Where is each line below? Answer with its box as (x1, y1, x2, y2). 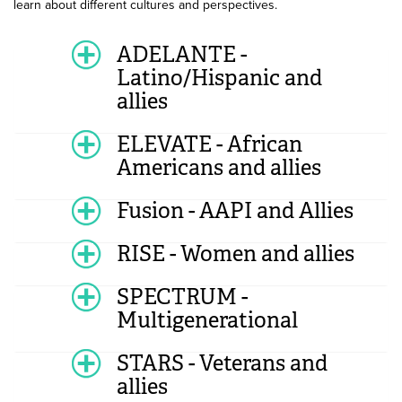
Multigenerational (117, 306, 298, 334)
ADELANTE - (117, 40, 247, 68)
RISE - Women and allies (117, 240, 354, 267)
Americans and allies (117, 153, 321, 181)
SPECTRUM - (117, 283, 248, 310)
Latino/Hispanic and (117, 64, 322, 92)
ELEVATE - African (117, 130, 302, 158)
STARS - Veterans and (117, 349, 328, 377)
